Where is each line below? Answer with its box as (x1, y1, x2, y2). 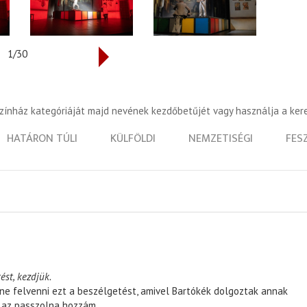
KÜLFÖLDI (110, 128, 156, 148)
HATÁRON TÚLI (7, 128, 77, 148)
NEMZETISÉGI (188, 128, 253, 148)
